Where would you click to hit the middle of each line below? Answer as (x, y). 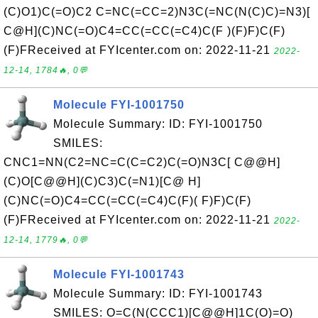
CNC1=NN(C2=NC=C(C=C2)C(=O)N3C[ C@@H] (142, 162)
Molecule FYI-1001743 (119, 274)
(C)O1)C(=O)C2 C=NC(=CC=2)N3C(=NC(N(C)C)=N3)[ (157, 12)
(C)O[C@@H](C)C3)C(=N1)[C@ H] (102, 181)
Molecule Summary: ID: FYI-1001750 (158, 124)
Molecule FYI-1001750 (119, 105)
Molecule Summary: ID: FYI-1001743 (158, 294)
